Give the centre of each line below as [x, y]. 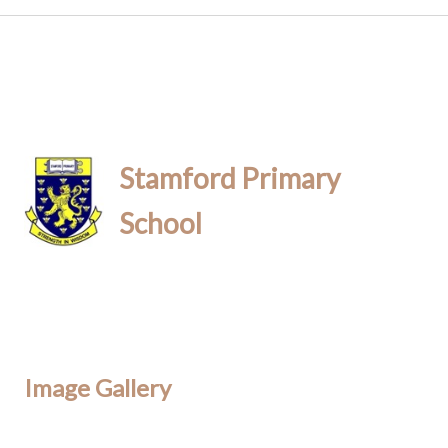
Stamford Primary [229, 178]
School [160, 223]
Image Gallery [97, 387]
